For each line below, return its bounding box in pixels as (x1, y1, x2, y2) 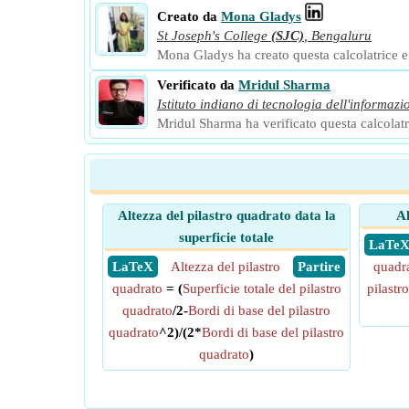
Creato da (157, 9, 217, 24)
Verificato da (157, 78, 235, 92)
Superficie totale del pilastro (182, 281, 341, 296)
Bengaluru (311, 28, 372, 43)
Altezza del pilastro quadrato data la (117, 208, 336, 223)
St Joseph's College (157, 28, 267, 43)
